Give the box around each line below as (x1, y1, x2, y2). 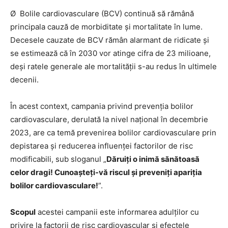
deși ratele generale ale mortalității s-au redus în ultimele (10, 62, 217, 71)
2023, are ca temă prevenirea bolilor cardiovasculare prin (10, 128, 216, 137)
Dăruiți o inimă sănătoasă (106, 154, 199, 164)
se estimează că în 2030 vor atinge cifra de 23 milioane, (10, 48, 211, 58)
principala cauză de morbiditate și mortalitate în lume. (10, 22, 203, 32)
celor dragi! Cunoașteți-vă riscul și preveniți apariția (10, 167, 202, 177)
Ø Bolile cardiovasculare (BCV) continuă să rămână (10, 9, 194, 18)
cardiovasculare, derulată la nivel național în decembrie (10, 115, 208, 124)
